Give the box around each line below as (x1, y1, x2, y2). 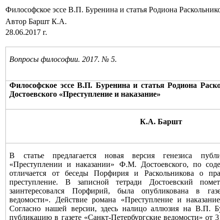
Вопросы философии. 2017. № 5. (9, 55, 117, 63)
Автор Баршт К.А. (5, 17, 69, 26)
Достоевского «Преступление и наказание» (9, 90, 161, 98)
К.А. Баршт (139, 117, 182, 126)
